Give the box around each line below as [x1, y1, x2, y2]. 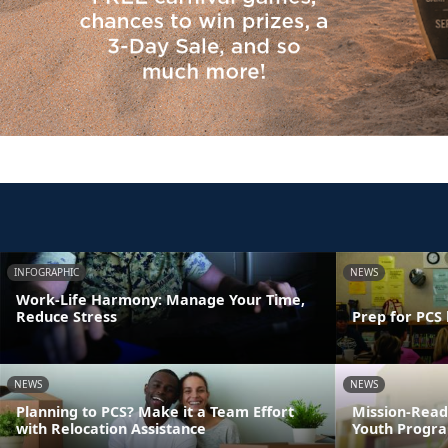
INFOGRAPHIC [14, 265, 79, 280]
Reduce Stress [16, 307, 117, 326]
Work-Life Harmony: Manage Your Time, [16, 290, 305, 309]
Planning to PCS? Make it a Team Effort [16, 401, 294, 421]
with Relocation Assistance [16, 418, 206, 438]
